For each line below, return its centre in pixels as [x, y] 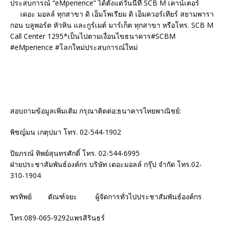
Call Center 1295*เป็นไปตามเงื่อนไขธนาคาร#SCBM [93, 36]
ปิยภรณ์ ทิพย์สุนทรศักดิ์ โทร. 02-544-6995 [75, 153]
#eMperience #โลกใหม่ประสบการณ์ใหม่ [74, 47]
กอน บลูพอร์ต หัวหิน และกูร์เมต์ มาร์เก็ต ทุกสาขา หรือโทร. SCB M [112, 25]
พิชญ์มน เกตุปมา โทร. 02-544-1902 [66, 132]
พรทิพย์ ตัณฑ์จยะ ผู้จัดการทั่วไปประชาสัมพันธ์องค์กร [106, 197]
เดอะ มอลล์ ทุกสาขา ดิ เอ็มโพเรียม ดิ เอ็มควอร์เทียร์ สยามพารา [112, 14]
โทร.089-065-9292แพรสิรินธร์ [58, 218]
